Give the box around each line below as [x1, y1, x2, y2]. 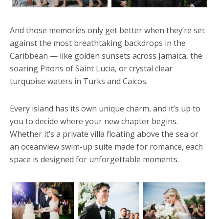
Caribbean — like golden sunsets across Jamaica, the [10, 50, 202, 61]
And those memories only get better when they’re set [10, 24, 205, 36]
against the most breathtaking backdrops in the [10, 37, 186, 48]
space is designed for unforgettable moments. [10, 153, 179, 165]
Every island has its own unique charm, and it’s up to [10, 103, 200, 114]
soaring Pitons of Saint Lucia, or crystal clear [10, 63, 173, 74]
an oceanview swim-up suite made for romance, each [10, 141, 203, 152]
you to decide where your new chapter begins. [10, 115, 178, 127]
